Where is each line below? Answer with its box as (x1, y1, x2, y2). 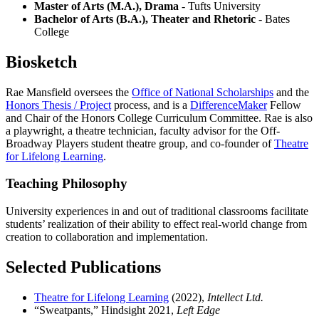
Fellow (267, 98, 301, 111)
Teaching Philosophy (6, 176, 127, 192)
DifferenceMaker (190, 98, 267, 111)
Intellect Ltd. (207, 291, 263, 303)
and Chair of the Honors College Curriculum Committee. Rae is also (6, 111, 313, 124)
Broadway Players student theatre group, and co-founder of (6, 137, 274, 150)
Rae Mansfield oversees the (6, 85, 132, 98)
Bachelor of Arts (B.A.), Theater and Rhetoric (34, 12, 256, 25)
